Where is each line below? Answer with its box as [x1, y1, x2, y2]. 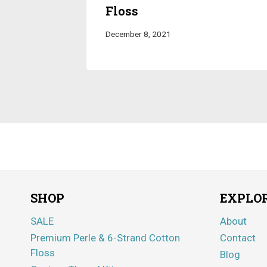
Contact [220, 232, 256, 244]
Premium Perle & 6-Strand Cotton [30, 232, 180, 244]
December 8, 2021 [105, 29, 171, 39]
